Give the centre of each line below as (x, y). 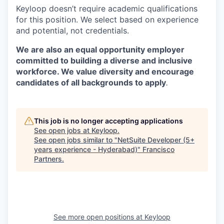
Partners (48, 158)
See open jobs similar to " (76, 139)
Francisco (158, 149)
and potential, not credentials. (72, 30)
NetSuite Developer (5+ (156, 139)
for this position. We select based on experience (107, 19)
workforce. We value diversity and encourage (105, 71)
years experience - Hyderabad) (86, 149)
